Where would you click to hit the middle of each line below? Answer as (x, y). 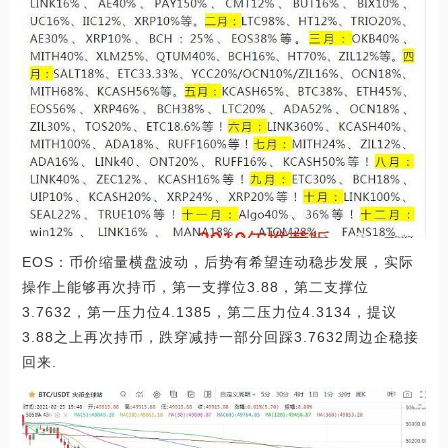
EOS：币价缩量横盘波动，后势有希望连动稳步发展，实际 (217, 261)
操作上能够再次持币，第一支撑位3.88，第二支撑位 (195, 286)
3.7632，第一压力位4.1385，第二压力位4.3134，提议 (209, 311)
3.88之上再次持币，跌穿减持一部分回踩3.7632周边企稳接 (220, 336)
